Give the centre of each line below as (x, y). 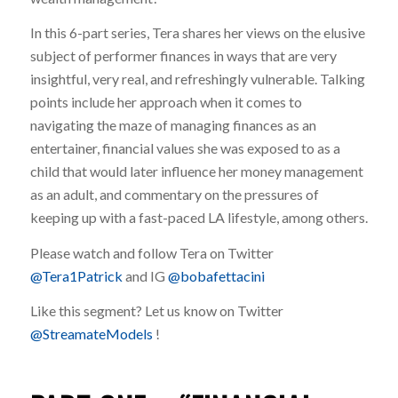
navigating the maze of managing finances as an (173, 125)
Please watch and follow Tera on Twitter (151, 252)
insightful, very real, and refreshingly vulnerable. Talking (197, 79)
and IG (145, 275)
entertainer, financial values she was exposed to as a (185, 148)
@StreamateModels (91, 334)
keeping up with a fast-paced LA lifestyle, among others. (199, 218)
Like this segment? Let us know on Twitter (156, 311)
